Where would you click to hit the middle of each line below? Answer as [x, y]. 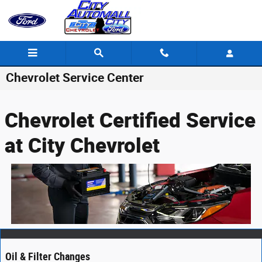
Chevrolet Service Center [75, 78]
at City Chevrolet [82, 145]
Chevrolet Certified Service [130, 120]
